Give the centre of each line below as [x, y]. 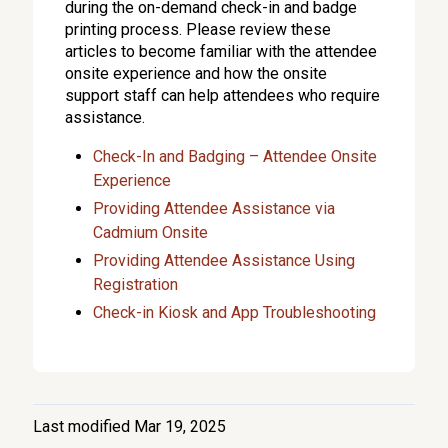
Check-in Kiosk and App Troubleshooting [235, 312]
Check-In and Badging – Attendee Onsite [235, 156]
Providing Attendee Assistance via [214, 208]
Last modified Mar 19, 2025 [130, 426]
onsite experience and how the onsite [196, 73]
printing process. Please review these [198, 29]
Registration [136, 284]
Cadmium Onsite [151, 232]
